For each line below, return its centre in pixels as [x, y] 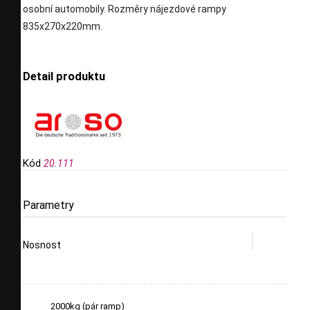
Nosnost [42, 245]
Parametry [48, 205]
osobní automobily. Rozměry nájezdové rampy [125, 9]
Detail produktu [64, 77]
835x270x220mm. [63, 26]
